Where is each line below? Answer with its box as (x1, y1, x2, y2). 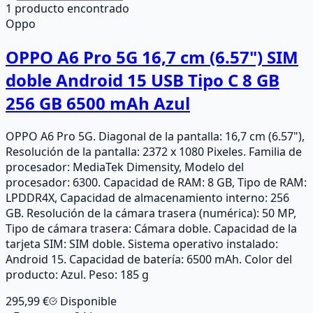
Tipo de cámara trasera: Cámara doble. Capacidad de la (6, 220, 297, 236)
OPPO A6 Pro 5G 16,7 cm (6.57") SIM (6, 45, 298, 68)
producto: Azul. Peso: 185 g (6, 266, 149, 282)
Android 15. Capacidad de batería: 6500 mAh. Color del (6, 251, 292, 267)
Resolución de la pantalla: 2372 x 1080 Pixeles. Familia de (6, 143, 302, 159)
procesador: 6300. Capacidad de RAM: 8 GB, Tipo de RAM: (6, 174, 307, 190)
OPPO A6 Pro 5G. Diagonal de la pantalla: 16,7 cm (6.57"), (6, 128, 305, 144)
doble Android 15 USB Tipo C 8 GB (6, 68, 279, 92)
